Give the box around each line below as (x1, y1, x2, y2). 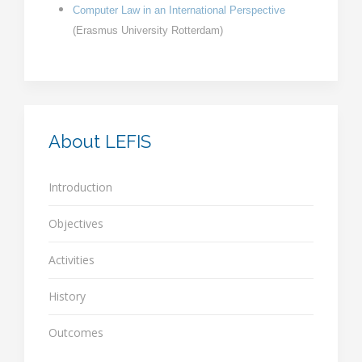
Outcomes (48, 325, 103, 340)
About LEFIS (48, 131, 151, 152)
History (48, 288, 86, 304)
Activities (48, 252, 95, 267)
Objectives (48, 216, 103, 231)
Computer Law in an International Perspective (73, 4, 285, 16)
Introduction (48, 179, 112, 195)
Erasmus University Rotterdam (76, 24, 220, 36)
